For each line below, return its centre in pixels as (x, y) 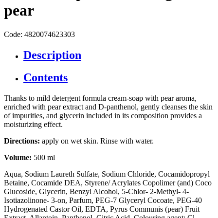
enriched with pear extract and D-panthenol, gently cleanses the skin (108, 107)
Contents (45, 78)
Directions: (22, 141)
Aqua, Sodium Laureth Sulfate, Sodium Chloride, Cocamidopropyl (107, 174)
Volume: (19, 158)
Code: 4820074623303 (39, 34)
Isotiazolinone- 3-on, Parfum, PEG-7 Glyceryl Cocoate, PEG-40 (103, 200)
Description (52, 55)
